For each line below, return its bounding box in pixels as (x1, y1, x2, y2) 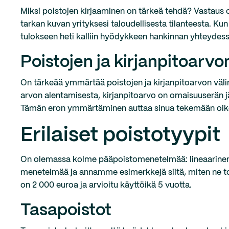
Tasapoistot (20, 203, 111, 218)
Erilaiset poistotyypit (20, 126, 220, 145)
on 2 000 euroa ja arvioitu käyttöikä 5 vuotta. (20, 181, 192, 189)
